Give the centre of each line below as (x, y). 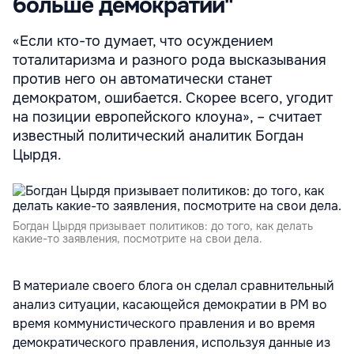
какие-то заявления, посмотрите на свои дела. (137, 239)
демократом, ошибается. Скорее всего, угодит (173, 98)
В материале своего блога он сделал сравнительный (173, 286)
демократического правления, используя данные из (171, 343)
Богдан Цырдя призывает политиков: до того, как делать (163, 226)
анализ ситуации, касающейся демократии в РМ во (170, 305)
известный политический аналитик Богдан (158, 136)
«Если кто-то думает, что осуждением (143, 41)
